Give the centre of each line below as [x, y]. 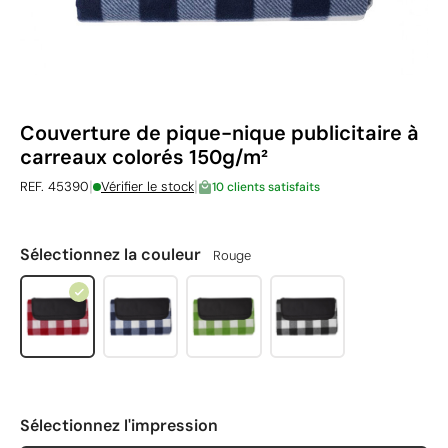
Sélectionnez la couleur [112, 254]
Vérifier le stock [147, 186]
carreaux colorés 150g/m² [144, 157]
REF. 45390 [54, 186]
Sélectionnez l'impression [119, 425]
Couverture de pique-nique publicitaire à [219, 133]
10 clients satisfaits [266, 186]
